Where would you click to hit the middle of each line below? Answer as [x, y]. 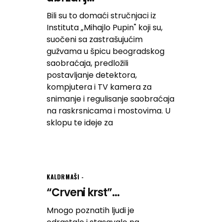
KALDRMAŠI [63, 176]
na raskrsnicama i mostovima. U [109, 111]
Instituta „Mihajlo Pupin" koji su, [105, 27]
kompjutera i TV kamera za [99, 87]
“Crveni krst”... [83, 192]
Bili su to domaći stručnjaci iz [101, 15]
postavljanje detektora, [92, 75]
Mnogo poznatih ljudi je [90, 210]
